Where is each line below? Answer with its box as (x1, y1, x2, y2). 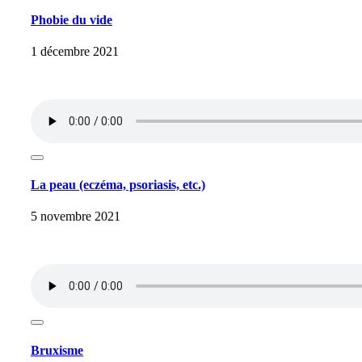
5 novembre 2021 (31, 209, 120, 224)
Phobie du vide (31, 12, 112, 27)
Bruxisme (31, 343, 83, 357)
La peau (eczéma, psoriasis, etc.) (31, 178, 205, 192)
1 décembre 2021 (31, 44, 119, 58)
